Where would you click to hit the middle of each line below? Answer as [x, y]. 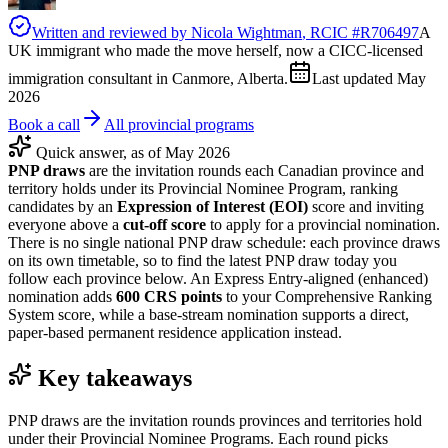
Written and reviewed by [111, 32]
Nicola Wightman [246, 32]
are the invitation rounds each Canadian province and [256, 170]
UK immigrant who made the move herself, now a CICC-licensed [215, 50]
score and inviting [366, 206]
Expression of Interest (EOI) [212, 206]
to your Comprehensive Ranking [329, 296]
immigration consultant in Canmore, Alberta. [148, 78]
